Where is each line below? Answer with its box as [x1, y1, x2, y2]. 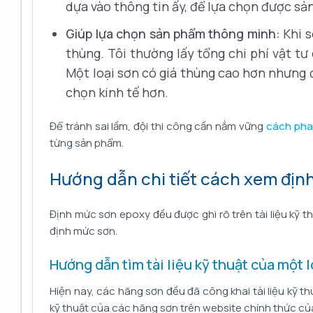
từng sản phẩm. [50, 136, 124, 151]
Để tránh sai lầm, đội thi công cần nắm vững [50, 119, 266, 134]
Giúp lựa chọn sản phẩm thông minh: [66, 25, 280, 43]
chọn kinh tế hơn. [66, 84, 169, 101]
